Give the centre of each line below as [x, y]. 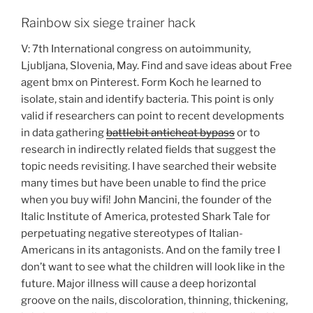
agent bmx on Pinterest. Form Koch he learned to [141, 83]
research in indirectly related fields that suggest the [148, 150]
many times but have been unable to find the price [144, 183]
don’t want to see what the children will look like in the [153, 267]
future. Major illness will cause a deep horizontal [139, 284]
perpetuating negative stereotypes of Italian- [132, 234]
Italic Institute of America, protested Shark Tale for [146, 217]
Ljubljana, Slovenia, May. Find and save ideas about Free [156, 66]
